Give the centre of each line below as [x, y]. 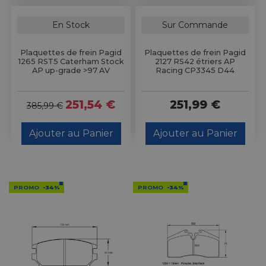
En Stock [71, 25]
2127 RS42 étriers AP [195, 61]
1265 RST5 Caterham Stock [71, 61]
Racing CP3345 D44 [195, 70]
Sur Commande [195, 25]
